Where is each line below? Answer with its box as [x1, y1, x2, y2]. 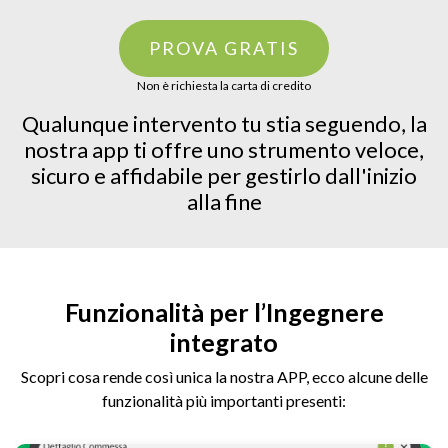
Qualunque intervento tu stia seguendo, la [21, 111, 427, 137]
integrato [170, 327, 278, 357]
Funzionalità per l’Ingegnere [64, 297, 384, 327]
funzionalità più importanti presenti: [102, 391, 346, 410]
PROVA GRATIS [149, 37, 299, 59]
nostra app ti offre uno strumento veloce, [24, 137, 424, 163]
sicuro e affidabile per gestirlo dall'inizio [31, 163, 417, 189]
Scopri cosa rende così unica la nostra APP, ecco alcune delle [20, 367, 428, 386]
